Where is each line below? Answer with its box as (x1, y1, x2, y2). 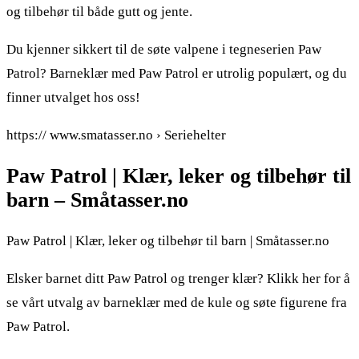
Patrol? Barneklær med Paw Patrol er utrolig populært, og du (6, 65, 347, 81)
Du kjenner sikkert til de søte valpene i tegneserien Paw (6, 41, 321, 57)
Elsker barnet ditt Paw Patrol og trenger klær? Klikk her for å (6, 271, 350, 287)
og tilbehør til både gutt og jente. (6, 3, 192, 19)
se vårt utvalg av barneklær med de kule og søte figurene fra (6, 295, 347, 311)
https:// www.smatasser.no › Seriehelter (6, 127, 226, 143)
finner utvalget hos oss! (6, 89, 140, 105)
